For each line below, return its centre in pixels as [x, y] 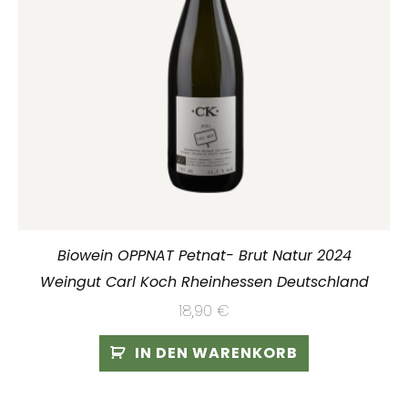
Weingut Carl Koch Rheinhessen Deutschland [204, 281]
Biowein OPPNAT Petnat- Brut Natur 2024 [204, 255]
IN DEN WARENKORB [216, 352]
